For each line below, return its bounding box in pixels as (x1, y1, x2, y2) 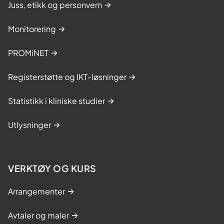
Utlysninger (8, 119, 51, 130)
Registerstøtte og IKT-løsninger (8, 71, 126, 82)
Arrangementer (8, 185, 65, 196)
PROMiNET (8, 47, 48, 58)
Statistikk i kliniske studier (8, 95, 105, 106)
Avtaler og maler (8, 209, 69, 220)
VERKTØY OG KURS (8, 162, 96, 174)
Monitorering (8, 23, 56, 34)
